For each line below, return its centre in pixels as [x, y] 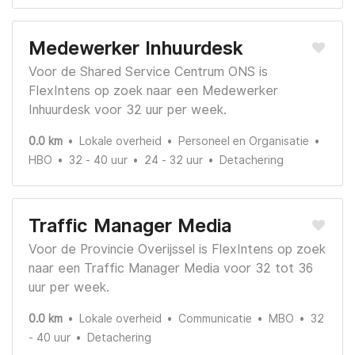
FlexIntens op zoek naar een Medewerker [153, 91]
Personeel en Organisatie [244, 141]
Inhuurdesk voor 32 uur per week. [128, 110]
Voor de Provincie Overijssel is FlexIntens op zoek [177, 250]
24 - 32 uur [174, 160]
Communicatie [215, 319]
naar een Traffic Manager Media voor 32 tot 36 [171, 269]
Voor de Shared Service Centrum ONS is [148, 72]
